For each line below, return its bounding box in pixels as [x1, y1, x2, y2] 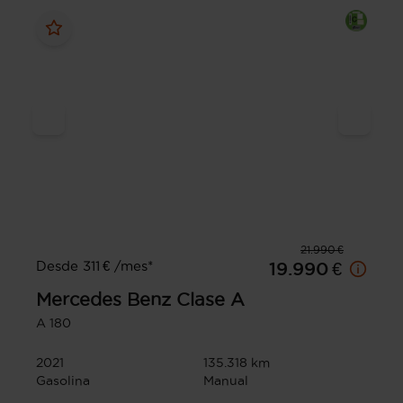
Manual [203, 373, 248, 389]
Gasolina [36, 373, 90, 389]
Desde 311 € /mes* [36, 258, 153, 274]
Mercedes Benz [36, 290, 171, 310]
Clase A [176, 290, 245, 310]
